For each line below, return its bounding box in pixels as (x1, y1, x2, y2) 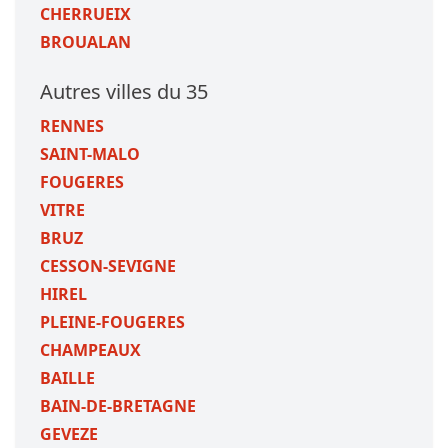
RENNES (40, 115, 104, 137)
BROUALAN (40, 31, 131, 53)
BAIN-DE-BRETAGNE (40, 395, 196, 417)
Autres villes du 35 (40, 78, 208, 105)
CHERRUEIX (40, 3, 131, 25)
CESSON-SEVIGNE (40, 255, 176, 277)
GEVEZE (40, 423, 98, 445)
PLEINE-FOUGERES (40, 311, 185, 333)
